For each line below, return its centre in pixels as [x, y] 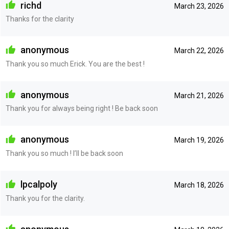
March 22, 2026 [199, 51]
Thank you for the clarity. [45, 198]
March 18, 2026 [199, 185]
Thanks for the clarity [40, 19]
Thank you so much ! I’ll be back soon [64, 153]
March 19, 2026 [199, 140]
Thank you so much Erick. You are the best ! [75, 64]
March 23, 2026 [199, 6]
